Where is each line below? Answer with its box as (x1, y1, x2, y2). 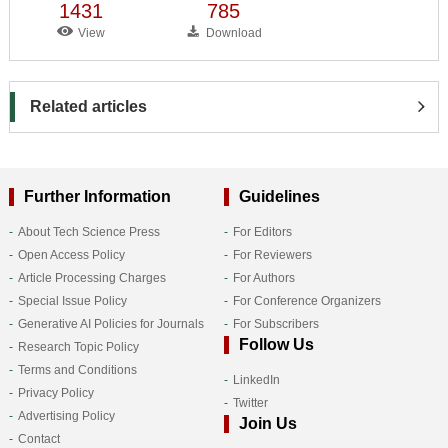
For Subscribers (232, 316, 319, 331)
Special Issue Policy (17, 293, 127, 308)
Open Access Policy (17, 247, 125, 262)
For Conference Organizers (232, 293, 381, 308)
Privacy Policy (17, 385, 94, 400)
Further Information (23, 187, 171, 205)
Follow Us (238, 335, 314, 353)
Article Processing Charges (17, 270, 166, 285)
